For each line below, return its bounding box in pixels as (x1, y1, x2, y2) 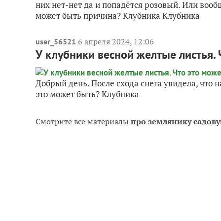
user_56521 (36, 37, 76, 46)
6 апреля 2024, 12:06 (78, 36, 154, 47)
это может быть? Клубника (36, 88, 139, 100)
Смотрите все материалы (36, 116, 131, 127)
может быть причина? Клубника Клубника (36, 10, 200, 21)
